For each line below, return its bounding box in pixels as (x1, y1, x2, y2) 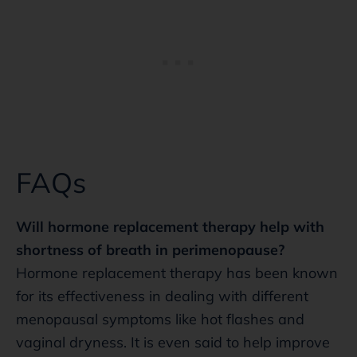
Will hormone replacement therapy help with (16, 217, 324, 236)
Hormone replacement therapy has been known (16, 263, 338, 282)
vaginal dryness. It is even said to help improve (16, 332, 330, 351)
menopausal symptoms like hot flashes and (16, 309, 304, 328)
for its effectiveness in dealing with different (16, 286, 308, 305)
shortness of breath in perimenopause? (16, 240, 284, 259)
